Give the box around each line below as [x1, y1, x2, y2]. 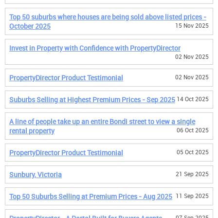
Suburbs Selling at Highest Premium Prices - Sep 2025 [9, 95, 175, 104]
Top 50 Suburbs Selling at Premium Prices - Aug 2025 [9, 192, 172, 201]
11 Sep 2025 [176, 192, 209, 200]
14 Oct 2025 [177, 95, 209, 103]
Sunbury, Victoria [9, 170, 62, 179]
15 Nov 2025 [175, 21, 209, 29]
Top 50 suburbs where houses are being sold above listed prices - [9, 12, 206, 21]
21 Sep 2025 [176, 170, 209, 178]
